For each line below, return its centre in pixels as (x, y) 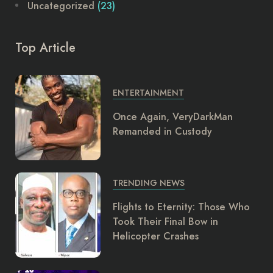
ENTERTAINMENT (148, 93)
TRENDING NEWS (149, 183)
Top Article (45, 48)
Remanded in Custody (162, 131)
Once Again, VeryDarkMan (173, 117)
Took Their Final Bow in (165, 222)
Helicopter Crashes (156, 236)
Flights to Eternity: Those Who (181, 207)
